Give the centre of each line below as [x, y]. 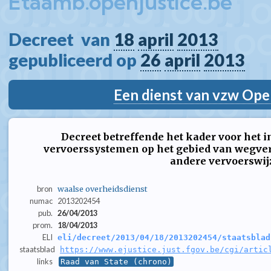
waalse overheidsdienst [102, 189]
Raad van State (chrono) [116, 262]
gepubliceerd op [74, 60]
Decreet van [61, 39]
